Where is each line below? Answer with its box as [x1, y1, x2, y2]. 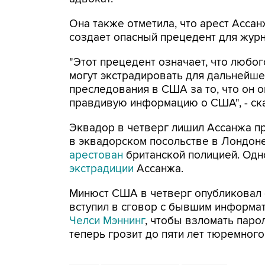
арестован [69, 148, 123, 162]
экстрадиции [69, 162, 134, 176]
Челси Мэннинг [69, 214, 145, 228]
